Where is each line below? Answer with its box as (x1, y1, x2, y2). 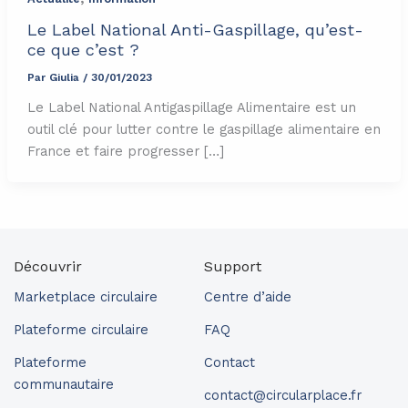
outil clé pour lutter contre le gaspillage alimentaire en (26, 120, 381, 138)
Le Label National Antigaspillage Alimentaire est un (26, 98, 356, 116)
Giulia (48, 71, 83, 85)
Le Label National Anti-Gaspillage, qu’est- (26, 20, 363, 40)
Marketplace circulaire (14, 288, 158, 305)
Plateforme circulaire (14, 321, 148, 338)
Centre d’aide (204, 288, 291, 305)
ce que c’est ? (26, 40, 139, 60)
